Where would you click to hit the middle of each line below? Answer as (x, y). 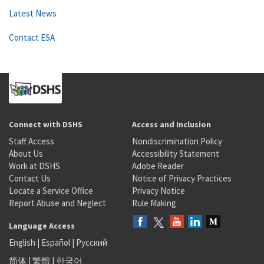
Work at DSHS (34, 166)
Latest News (33, 13)
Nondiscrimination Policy (177, 141)
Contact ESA (32, 37)
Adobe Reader (158, 166)
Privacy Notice (159, 191)
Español (56, 242)
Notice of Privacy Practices (182, 178)
